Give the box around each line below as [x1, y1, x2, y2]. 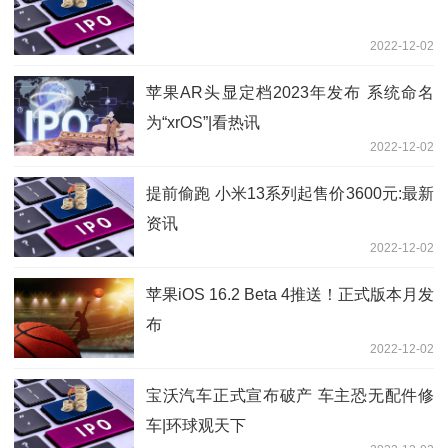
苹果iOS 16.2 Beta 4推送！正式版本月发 [146, 285, 434, 303]
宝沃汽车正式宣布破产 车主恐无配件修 [146, 386, 434, 404]
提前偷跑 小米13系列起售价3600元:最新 [146, 184, 434, 202]
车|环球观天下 [146, 416, 246, 434]
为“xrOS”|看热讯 [146, 113, 260, 131]
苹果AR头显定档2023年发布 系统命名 [146, 83, 434, 101]
